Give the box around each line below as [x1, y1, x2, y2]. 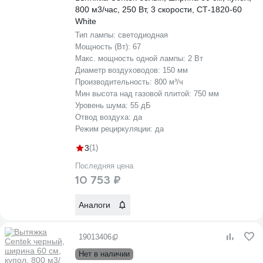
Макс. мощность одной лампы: [75, 54, 188, 63]
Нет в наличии [79, 249, 130, 258]
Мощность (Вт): [75, 42, 133, 51]
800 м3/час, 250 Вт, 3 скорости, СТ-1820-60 [75, 5, 242, 14]
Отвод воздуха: [75, 113, 133, 122]
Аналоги [79, 200, 110, 210]
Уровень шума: [75, 101, 130, 110]
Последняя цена [75, 161, 133, 170]
